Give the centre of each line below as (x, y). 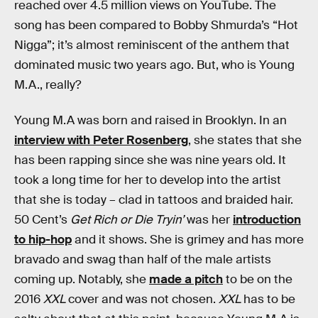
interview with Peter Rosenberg (101, 140)
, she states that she (245, 140)
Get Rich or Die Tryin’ (127, 219)
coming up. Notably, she (82, 279)
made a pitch (186, 279)
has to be (268, 299)
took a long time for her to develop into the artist (148, 180)
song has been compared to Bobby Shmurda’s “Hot (156, 25)
